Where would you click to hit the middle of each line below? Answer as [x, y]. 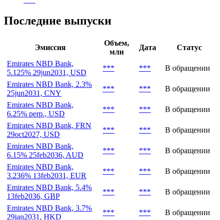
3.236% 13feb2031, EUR [47, 176]
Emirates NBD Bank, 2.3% [49, 84]
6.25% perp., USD [36, 114]
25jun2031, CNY [34, 93]
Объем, [116, 43]
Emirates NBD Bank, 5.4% [49, 188]
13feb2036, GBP [33, 196]
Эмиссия [50, 48]
